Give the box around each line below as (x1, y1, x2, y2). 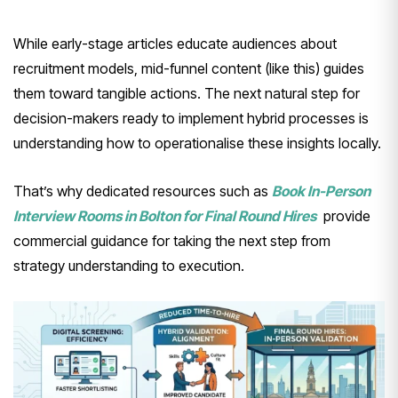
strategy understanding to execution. (13, 257, 244, 275)
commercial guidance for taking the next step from (13, 232, 330, 251)
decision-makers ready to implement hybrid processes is (13, 109, 369, 128)
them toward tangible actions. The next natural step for (13, 84, 360, 103)
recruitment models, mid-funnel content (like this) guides (13, 60, 364, 78)
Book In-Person (272, 182, 370, 201)
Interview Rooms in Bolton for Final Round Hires (13, 207, 316, 226)
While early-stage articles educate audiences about (13, 35, 337, 53)
